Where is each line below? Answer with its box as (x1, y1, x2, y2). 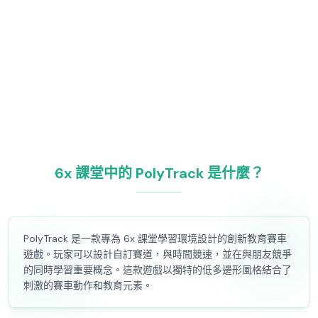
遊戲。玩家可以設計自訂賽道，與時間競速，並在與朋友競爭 (23, 248, 292, 261)
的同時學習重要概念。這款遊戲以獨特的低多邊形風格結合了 (23, 263, 292, 276)
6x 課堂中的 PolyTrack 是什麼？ (54, 164, 264, 182)
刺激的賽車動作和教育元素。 (23, 279, 153, 292)
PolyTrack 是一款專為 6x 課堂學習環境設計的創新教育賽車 (23, 232, 287, 245)
